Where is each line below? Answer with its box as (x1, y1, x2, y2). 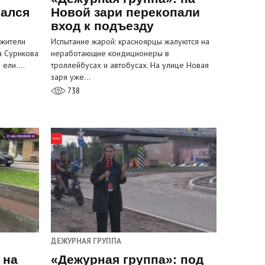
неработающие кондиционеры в (51, 48, 169, 59)
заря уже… (51, 72, 91, 83)
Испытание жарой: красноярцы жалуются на (51, 36, 209, 47)
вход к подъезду (51, 19, 154, 33)
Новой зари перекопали (51, 5, 200, 20)
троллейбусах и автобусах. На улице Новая (51, 60, 209, 71)
